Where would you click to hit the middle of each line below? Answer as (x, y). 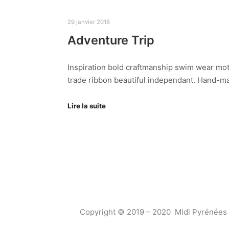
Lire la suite (87, 106)
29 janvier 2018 (89, 22)
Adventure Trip (111, 40)
